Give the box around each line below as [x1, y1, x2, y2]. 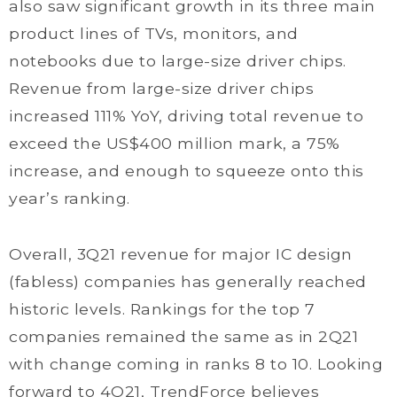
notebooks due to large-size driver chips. [9, 51, 346, 70]
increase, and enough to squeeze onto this [9, 161, 364, 180]
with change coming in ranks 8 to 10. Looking [9, 354, 383, 373]
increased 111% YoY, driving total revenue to [9, 106, 363, 125]
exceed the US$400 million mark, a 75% [9, 134, 340, 152]
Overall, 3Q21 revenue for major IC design [9, 245, 353, 263]
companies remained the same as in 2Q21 [9, 327, 358, 346]
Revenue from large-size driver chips [9, 79, 314, 97]
